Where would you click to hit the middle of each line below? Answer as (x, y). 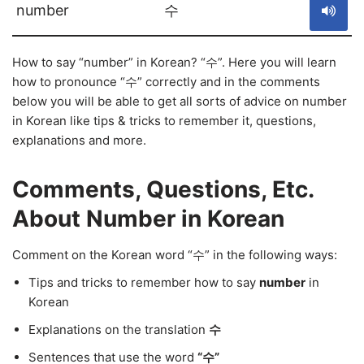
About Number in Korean (148, 219)
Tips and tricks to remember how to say (144, 282)
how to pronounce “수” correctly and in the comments (166, 82)
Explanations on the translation (119, 329)
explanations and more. (79, 140)
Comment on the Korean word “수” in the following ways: (175, 255)
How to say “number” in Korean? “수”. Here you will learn (174, 62)
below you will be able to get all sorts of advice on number (180, 101)
